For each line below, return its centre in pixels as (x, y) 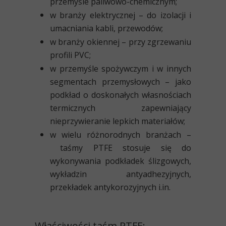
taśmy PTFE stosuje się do (126, 148)
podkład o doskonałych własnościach (121, 95)
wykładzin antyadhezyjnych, (121, 174)
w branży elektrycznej (93, 15)
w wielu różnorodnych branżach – (121, 135)
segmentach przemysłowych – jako (121, 82)
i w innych (170, 69)
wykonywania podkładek (97, 161)
